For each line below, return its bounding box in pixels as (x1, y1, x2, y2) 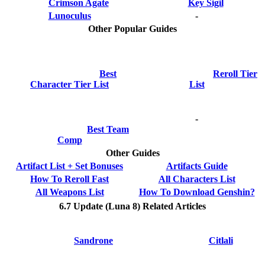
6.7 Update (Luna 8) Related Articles (59, 201, 206, 212)
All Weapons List (35, 187, 104, 198)
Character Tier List (30, 79, 109, 89)
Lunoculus (48, 11, 91, 21)
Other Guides (105, 148, 160, 159)
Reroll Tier (213, 68, 257, 79)
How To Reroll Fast (30, 174, 109, 185)
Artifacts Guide (166, 161, 228, 172)
